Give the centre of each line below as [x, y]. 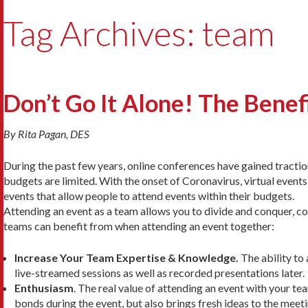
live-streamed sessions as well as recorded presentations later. [159, 272]
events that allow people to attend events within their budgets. [149, 195]
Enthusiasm [44, 287]
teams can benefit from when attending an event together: [139, 225]
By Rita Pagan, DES [46, 133]
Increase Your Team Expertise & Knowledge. [126, 257]
